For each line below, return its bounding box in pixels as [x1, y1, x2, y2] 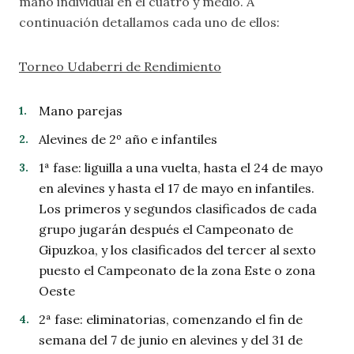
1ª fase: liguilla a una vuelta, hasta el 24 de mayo [39, 160, 323, 175]
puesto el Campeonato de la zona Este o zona [39, 262, 315, 278]
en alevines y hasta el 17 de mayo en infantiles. [39, 180, 314, 196]
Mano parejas [39, 103, 122, 119]
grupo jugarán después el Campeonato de [39, 221, 293, 237]
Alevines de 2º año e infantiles [39, 131, 217, 147]
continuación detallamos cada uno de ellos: [19, 14, 280, 30]
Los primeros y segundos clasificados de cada [39, 201, 317, 217]
